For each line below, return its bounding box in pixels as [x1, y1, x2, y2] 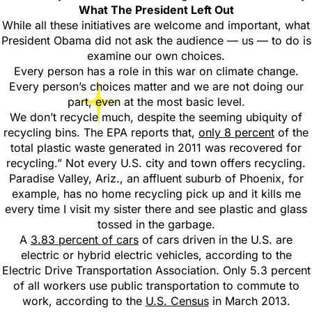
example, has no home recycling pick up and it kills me [11, 187, 301, 201]
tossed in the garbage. [97, 217, 215, 231]
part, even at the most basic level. [67, 95, 245, 109]
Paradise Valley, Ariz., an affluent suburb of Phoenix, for [8, 171, 304, 185]
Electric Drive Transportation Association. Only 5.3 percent [1, 263, 311, 277]
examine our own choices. [87, 49, 225, 63]
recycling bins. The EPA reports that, [3, 125, 198, 139]
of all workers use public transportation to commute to [13, 279, 299, 292]
